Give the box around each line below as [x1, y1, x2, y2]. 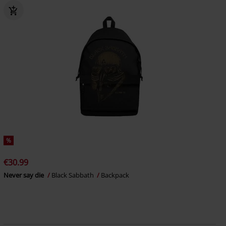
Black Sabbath [51, 171, 95, 180]
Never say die [3, 171, 45, 180]
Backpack [100, 171, 129, 180]
